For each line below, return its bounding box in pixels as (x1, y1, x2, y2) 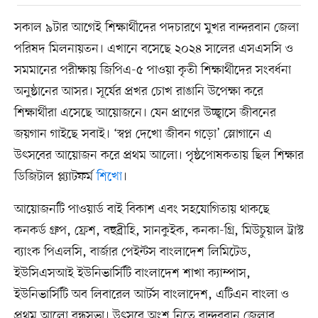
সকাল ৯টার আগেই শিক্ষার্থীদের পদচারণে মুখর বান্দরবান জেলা (13, 18, 299, 36)
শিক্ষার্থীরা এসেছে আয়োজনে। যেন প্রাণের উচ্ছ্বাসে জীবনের (13, 104, 276, 121)
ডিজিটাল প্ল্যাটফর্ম (13, 168, 97, 185)
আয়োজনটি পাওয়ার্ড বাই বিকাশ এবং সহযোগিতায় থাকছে (13, 200, 270, 218)
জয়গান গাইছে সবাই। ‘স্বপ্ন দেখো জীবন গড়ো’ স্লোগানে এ (13, 125, 272, 143)
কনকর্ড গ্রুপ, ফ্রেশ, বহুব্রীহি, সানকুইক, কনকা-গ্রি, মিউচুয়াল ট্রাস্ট (13, 221, 304, 239)
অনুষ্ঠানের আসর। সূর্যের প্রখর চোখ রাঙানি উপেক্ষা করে (13, 82, 263, 100)
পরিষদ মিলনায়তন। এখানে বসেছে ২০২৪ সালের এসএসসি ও (13, 40, 293, 57)
